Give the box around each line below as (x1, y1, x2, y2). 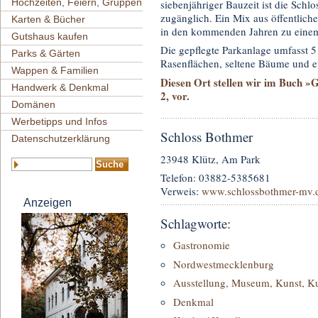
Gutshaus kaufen (11, 31, 88, 43)
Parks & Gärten (11, 48, 80, 60)
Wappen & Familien (11, 65, 99, 77)
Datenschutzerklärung (11, 133, 110, 145)
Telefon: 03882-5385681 (160, 170, 270, 185)
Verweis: (160, 184, 202, 199)
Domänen (11, 99, 55, 111)
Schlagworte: (160, 214, 231, 232)
